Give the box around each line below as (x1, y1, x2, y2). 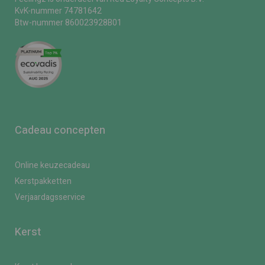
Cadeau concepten (15, 122, 105, 139)
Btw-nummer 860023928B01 (15, 17, 122, 30)
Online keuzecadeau (15, 159, 90, 172)
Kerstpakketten (15, 175, 72, 188)
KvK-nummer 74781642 (15, 5, 102, 18)
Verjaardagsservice (15, 191, 85, 204)
